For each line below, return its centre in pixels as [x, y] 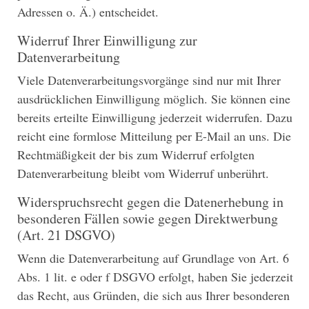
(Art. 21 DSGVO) [66, 235]
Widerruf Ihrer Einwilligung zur [107, 41]
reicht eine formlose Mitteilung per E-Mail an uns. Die [154, 136]
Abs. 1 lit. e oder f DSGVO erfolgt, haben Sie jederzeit [155, 277]
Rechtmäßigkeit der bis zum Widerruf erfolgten [136, 155]
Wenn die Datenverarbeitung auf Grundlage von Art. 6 [153, 258]
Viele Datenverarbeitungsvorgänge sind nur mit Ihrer [149, 80]
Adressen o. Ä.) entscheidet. [88, 12]
